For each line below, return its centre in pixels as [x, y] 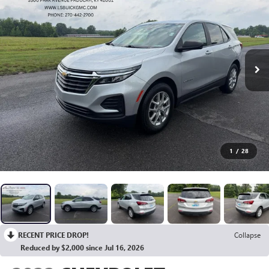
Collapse [247, 234]
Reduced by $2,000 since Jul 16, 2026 [82, 247]
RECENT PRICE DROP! [53, 234]
